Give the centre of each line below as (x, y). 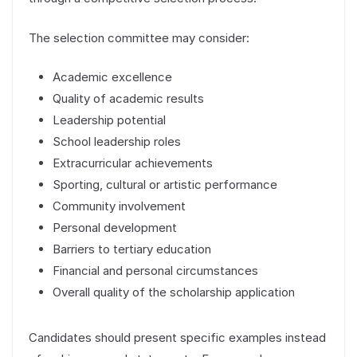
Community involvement (119, 206)
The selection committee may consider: (139, 37)
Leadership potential (109, 120)
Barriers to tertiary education (132, 249)
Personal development (115, 228)
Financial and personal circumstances (155, 271)
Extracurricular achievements (133, 163)
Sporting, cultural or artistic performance (165, 185)
